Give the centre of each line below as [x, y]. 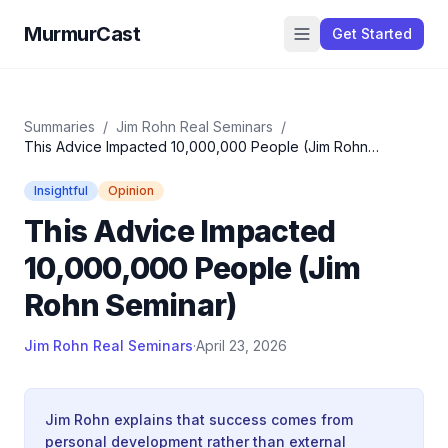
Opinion [131, 190]
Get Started [372, 33]
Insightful [61, 190]
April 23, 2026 [241, 345]
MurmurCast [82, 34]
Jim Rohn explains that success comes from [199, 419]
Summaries [59, 126]
